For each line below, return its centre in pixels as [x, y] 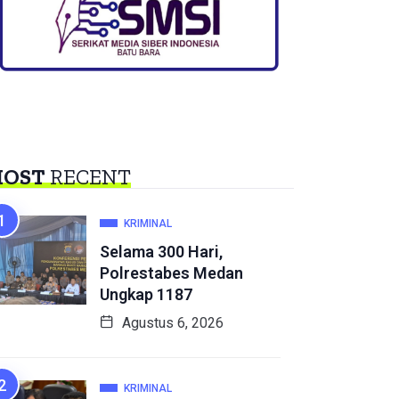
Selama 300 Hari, [161, 252]
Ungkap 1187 [146, 295]
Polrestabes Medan [171, 273]
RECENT [88, 177]
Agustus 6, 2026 [171, 323]
